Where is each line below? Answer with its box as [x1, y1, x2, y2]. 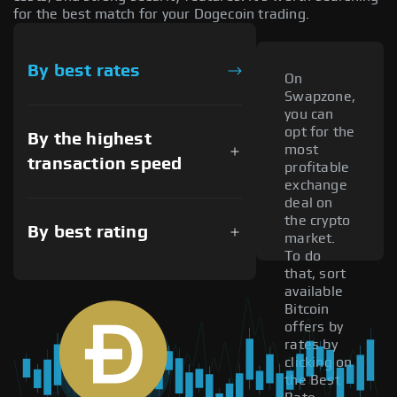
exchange [284, 178, 347, 193]
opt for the [284, 125, 355, 140]
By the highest [27, 129, 152, 148]
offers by [284, 320, 343, 335]
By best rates [27, 61, 141, 80]
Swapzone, [284, 90, 355, 105]
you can [284, 107, 334, 122]
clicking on [284, 355, 353, 370]
